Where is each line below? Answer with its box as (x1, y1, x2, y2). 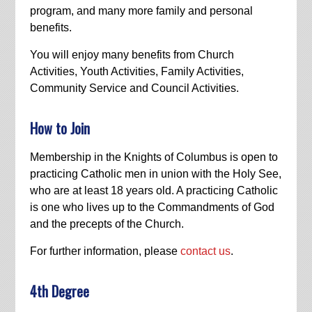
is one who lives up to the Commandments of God (29, 201, 274, 213)
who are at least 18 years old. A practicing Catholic (29, 184, 278, 196)
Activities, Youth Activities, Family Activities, (29, 65, 244, 77)
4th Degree (29, 280, 89, 302)
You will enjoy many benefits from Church (29, 48, 234, 61)
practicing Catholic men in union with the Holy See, (29, 167, 281, 180)
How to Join (29, 117, 90, 139)
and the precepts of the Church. (29, 217, 184, 230)
